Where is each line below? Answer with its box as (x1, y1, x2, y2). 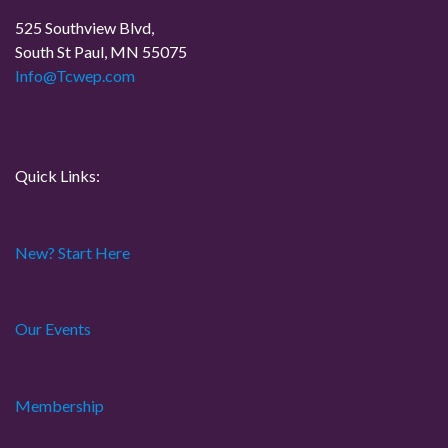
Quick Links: (15, 166, 100, 185)
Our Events (15, 319, 91, 338)
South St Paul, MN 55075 (15, 41, 187, 61)
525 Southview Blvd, (15, 17, 154, 37)
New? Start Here (15, 242, 130, 262)
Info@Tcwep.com (15, 65, 135, 85)
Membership (15, 395, 104, 415)
